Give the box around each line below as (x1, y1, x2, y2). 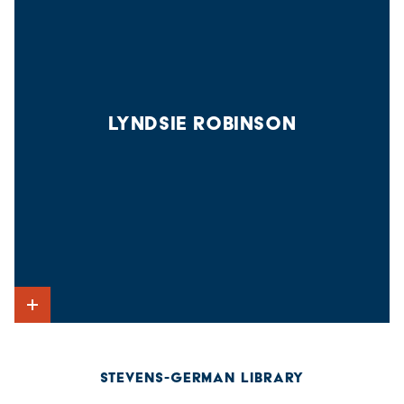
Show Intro (32, 324, 95, 343)
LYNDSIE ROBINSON (107, 111, 297, 134)
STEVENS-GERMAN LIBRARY (99, 368, 305, 386)
